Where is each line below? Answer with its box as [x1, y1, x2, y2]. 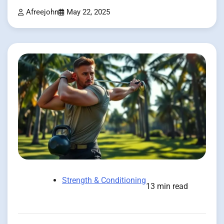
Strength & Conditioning [62, 175, 146, 185]
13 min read [146, 181, 188, 191]
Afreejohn [26, 8, 58, 17]
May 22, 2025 [66, 8, 110, 17]
